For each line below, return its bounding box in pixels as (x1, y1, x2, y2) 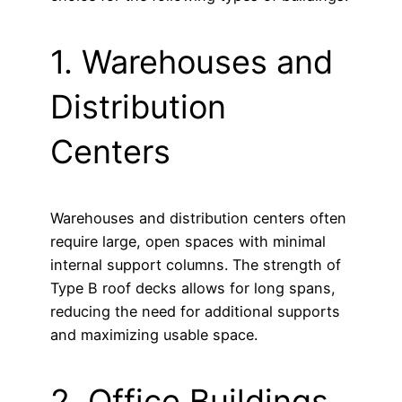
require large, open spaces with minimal (50, 232, 326, 250)
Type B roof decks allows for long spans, (50, 278, 336, 297)
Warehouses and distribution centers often (50, 208, 346, 227)
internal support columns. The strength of (50, 255, 341, 274)
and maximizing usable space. (50, 325, 258, 344)
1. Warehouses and (50, 41, 333, 82)
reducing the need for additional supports (50, 301, 340, 320)
